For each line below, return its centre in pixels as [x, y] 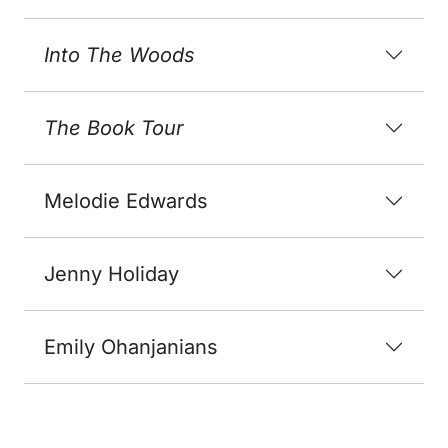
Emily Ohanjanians [131, 346]
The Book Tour [114, 127]
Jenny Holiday [111, 273]
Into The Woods [119, 54]
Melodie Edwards [126, 200]
